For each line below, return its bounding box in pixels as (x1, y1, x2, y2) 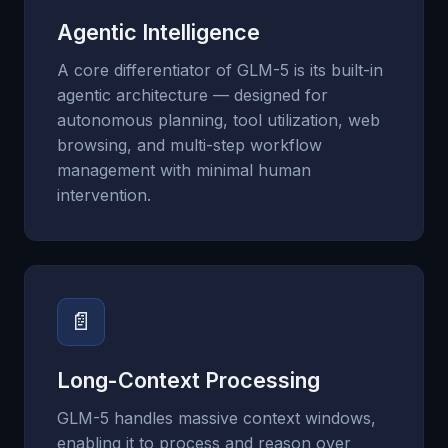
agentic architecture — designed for (57, 85, 328, 105)
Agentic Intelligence (57, 19, 260, 45)
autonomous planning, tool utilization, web (57, 110, 380, 130)
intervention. (57, 185, 151, 205)
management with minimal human (57, 160, 311, 180)
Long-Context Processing (57, 367, 320, 393)
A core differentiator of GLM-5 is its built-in (57, 60, 383, 80)
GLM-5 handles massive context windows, (57, 408, 376, 428)
